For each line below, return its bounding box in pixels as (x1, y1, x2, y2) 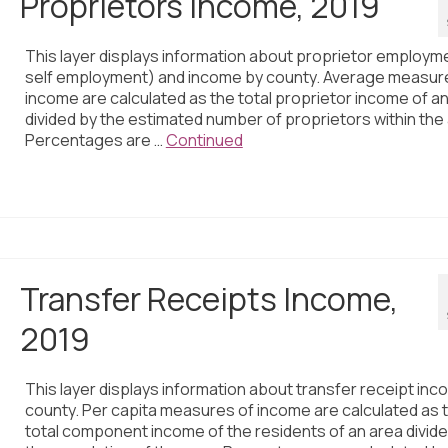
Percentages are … (24, 129, 166, 152)
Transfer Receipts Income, (19, 277, 398, 322)
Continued (165, 129, 243, 152)
